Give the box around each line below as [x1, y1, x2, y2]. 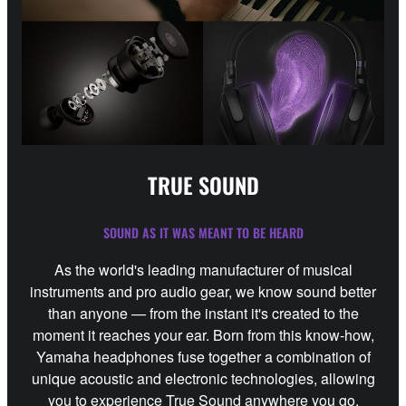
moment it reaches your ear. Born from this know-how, [32, 324, 374, 345]
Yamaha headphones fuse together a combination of [35, 345, 371, 367]
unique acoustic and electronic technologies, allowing [31, 367, 375, 389]
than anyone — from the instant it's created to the [47, 302, 359, 324]
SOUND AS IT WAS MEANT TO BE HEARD [102, 223, 304, 243]
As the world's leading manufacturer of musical [53, 258, 353, 280]
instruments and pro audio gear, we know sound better [30, 280, 376, 302]
